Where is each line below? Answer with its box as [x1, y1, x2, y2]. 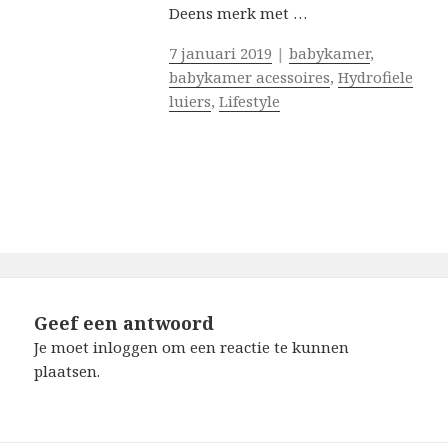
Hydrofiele [337, 67, 413, 88]
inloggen [93, 337, 159, 358]
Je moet [34, 337, 94, 358]
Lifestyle [218, 91, 280, 112]
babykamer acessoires [168, 67, 330, 88]
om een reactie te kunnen [158, 337, 350, 358]
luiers [168, 91, 211, 112]
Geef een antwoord [34, 311, 215, 336]
